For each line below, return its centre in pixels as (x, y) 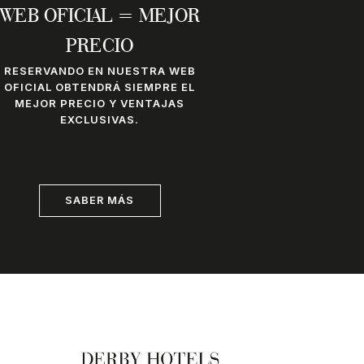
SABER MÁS (100, 200)
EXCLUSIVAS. (100, 120)
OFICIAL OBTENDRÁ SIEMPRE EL (100, 87)
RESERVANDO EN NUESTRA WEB (100, 71)
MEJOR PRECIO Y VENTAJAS (100, 104)
